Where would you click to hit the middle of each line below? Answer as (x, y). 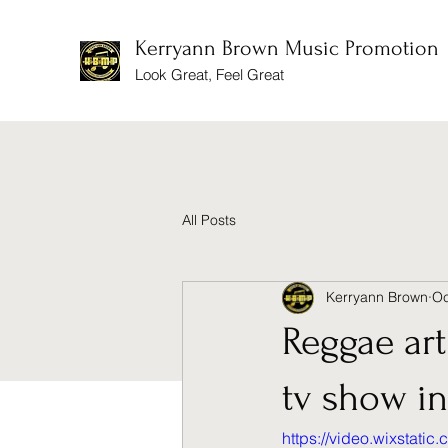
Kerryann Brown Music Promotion (287, 48)
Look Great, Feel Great (209, 74)
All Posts (209, 220)
